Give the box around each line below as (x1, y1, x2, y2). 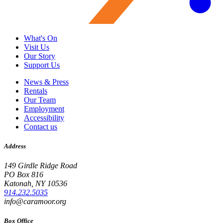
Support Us (24, 60, 60, 69)
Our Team (24, 95, 56, 104)
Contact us (24, 122, 57, 131)
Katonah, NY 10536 (4, 179, 67, 188)
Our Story (24, 51, 55, 60)
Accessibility (24, 113, 64, 122)
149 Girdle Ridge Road (4, 161, 77, 170)
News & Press (24, 77, 69, 86)
